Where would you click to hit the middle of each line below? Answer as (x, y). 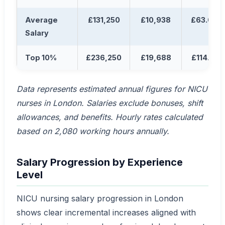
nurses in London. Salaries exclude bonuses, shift (110, 103)
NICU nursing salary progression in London (100, 198)
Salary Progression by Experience (100, 162)
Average (41, 20)
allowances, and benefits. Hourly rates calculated (110, 117)
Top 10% (41, 57)
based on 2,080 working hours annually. (93, 131)
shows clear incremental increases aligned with (106, 212)
